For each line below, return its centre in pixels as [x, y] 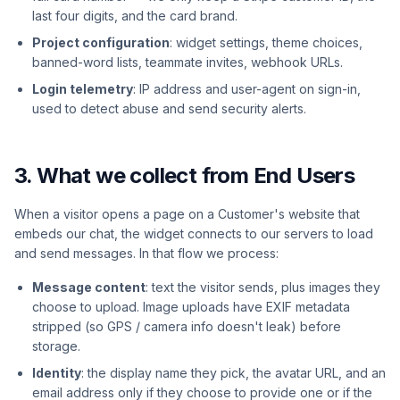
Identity [57, 373]
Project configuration [101, 42]
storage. [56, 346]
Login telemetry [83, 89]
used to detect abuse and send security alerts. [169, 108]
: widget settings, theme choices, [266, 42]
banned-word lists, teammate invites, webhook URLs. [187, 62]
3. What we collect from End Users [185, 175]
